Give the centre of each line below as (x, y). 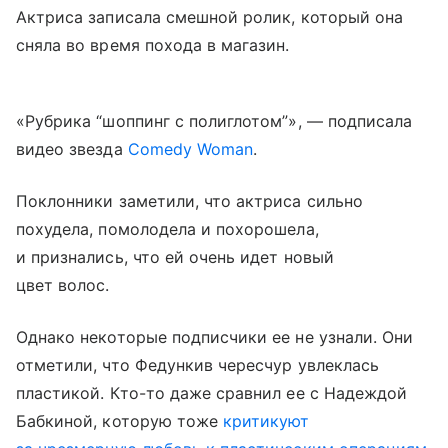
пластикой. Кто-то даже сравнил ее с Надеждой (212, 393)
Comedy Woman (190, 149)
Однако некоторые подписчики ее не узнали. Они (215, 337)
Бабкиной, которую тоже (120, 421)
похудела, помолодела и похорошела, (167, 229)
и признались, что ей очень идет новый (175, 257)
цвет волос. (63, 285)
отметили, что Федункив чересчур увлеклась (197, 365)
